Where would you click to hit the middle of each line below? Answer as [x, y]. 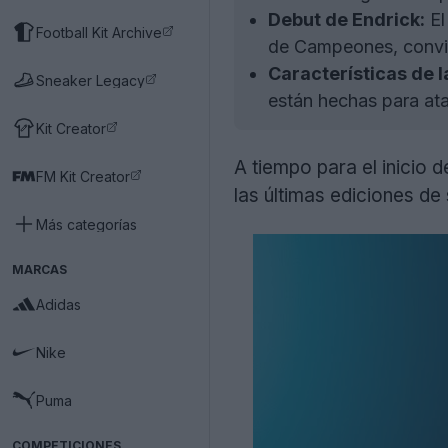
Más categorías [86, 224]
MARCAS [39, 269]
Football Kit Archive [99, 32]
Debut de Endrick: [346, 19]
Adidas [58, 304]
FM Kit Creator [83, 176]
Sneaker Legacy [90, 80]
